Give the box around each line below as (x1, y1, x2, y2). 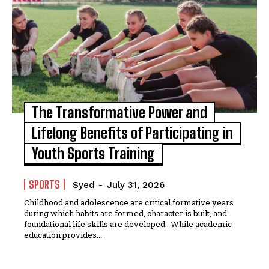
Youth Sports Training (32, 144, 156, 162)
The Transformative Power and (32, 103, 208, 121)
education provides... (24, 229, 103, 240)
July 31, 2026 (107, 179, 165, 190)
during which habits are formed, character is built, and (24, 207, 228, 219)
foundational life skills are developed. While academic (24, 218, 171, 229)
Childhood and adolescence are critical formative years (24, 196, 234, 208)
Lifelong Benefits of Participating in (32, 124, 234, 142)
